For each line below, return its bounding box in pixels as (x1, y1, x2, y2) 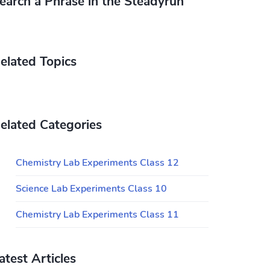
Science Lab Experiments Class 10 (16, 182, 167, 195)
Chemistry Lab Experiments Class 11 (16, 208, 179, 221)
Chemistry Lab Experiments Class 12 (16, 156, 179, 169)
